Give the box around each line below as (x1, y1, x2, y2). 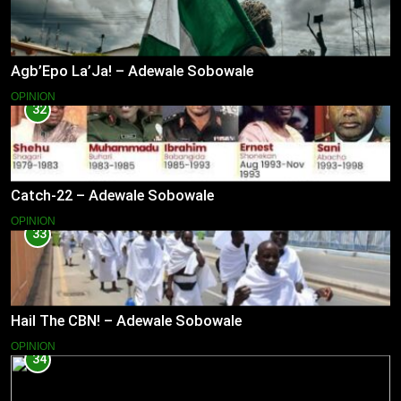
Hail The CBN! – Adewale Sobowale (11, 312, 242, 330)
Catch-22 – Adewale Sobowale (11, 187, 214, 205)
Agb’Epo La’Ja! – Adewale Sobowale (11, 62, 253, 80)
